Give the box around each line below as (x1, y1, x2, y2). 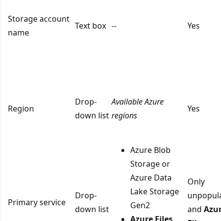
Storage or (130, 158, 170, 169)
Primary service (8, 196, 66, 208)
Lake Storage (130, 185, 179, 197)
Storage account (8, 13, 70, 24)
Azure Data (130, 172, 172, 183)
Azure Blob (130, 144, 171, 155)
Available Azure (111, 96, 164, 107)
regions (111, 110, 137, 121)
